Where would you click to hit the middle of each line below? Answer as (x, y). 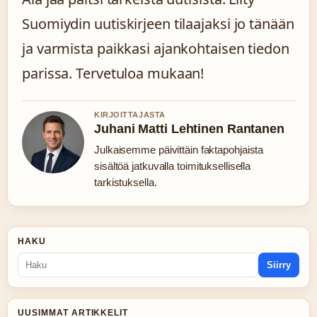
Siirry (279, 265)
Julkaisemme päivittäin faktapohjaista (179, 150)
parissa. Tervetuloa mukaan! (113, 73)
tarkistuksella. (126, 182)
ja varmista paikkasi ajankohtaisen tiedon (156, 48)
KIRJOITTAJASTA (130, 115)
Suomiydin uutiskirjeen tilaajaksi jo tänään (158, 24)
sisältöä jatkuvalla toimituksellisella (173, 166)
